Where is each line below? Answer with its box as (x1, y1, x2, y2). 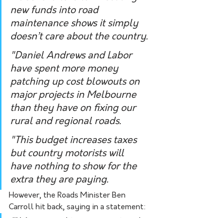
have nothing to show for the (10, 162, 139, 172)
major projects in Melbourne (10, 90, 139, 100)
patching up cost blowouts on (10, 77, 142, 87)
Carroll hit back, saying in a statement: (9, 203, 146, 211)
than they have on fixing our (10, 103, 138, 113)
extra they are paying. (10, 175, 113, 185)
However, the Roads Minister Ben (9, 191, 127, 200)
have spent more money (10, 64, 121, 74)
